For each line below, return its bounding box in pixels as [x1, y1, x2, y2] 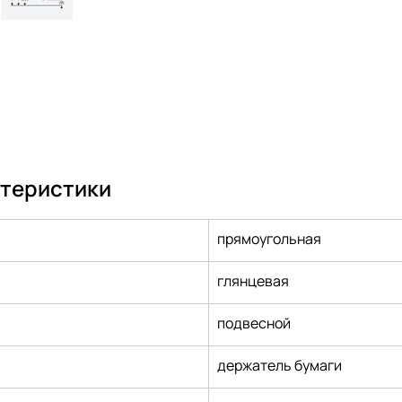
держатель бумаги [217, 355, 343, 376]
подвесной [217, 313, 292, 334]
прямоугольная [217, 229, 322, 249]
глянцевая [217, 271, 290, 292]
